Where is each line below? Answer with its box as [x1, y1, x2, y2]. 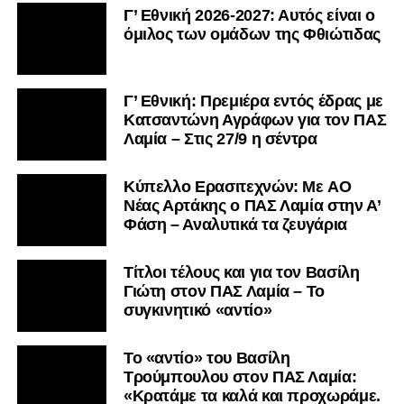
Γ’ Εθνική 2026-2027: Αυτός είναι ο [123, 6, 375, 25]
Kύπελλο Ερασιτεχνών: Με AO [123, 178, 352, 197]
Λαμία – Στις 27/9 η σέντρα [123, 130, 317, 149]
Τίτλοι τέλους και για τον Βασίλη [123, 263, 360, 282]
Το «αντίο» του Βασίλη [123, 349, 290, 368]
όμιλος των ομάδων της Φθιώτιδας [123, 25, 381, 44]
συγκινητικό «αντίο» [123, 301, 272, 320]
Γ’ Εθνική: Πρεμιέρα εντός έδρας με [123, 92, 383, 111]
